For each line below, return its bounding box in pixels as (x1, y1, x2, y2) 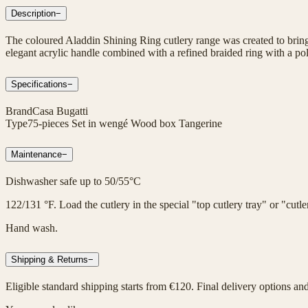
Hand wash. (5, 222, 58, 234)
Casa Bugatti (32, 104, 88, 117)
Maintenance (11, 149, 62, 160)
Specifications (11, 78, 67, 89)
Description (11, 8, 56, 19)
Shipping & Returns (11, 254, 88, 265)
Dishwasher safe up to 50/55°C (5, 175, 141, 188)
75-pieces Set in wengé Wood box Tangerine (27, 117, 222, 129)
